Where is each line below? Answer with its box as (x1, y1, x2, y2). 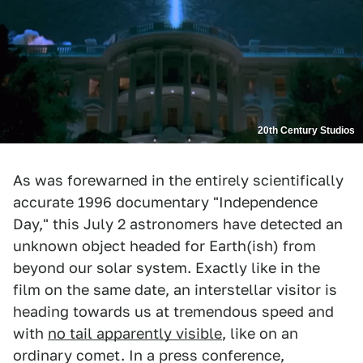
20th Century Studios (258, 124, 355, 136)
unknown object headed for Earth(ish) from (13, 237, 316, 254)
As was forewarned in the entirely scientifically (13, 171, 344, 189)
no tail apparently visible (48, 324, 222, 342)
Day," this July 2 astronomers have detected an (13, 215, 343, 233)
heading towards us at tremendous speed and (13, 302, 334, 320)
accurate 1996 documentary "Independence (13, 193, 318, 211)
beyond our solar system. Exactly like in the (13, 258, 320, 276)
